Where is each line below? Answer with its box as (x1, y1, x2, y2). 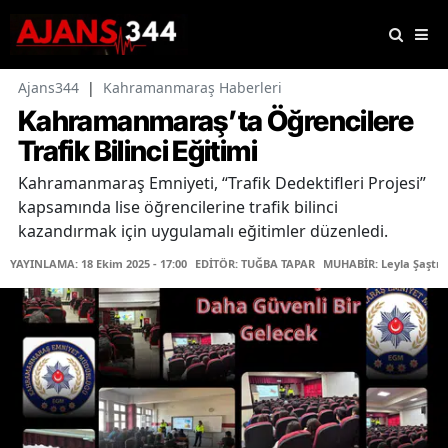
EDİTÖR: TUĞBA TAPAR (195, 256, 315, 272)
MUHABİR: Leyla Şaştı (323, 256, 439, 272)
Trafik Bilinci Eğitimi (18, 134, 257, 169)
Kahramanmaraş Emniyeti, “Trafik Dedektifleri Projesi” (18, 172, 426, 195)
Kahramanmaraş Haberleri (103, 78, 282, 98)
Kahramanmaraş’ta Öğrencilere (18, 104, 414, 139)
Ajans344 (18, 78, 79, 98)
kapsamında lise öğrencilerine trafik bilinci (18, 196, 338, 219)
